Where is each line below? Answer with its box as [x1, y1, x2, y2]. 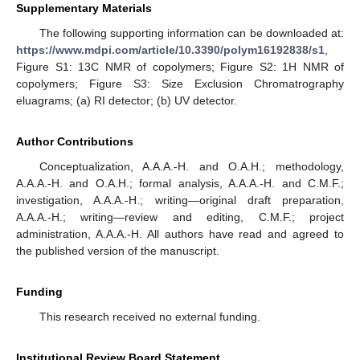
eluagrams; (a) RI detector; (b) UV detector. [16, 94, 237, 108]
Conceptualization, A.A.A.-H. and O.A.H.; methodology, [39, 160, 344, 174]
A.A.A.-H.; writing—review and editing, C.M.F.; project [16, 211, 344, 224]
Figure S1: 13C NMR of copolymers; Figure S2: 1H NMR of [16, 60, 344, 74]
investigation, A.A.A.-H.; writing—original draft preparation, [16, 194, 344, 207]
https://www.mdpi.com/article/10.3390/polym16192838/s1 [16, 43, 325, 57]
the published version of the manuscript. [16, 244, 219, 258]
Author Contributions [16, 135, 133, 149]
